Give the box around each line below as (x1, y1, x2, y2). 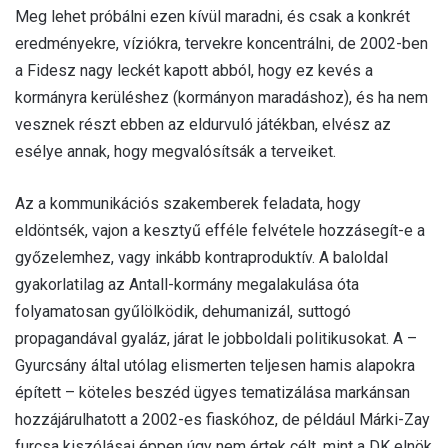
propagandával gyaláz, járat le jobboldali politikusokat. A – (15, 328, 417, 348)
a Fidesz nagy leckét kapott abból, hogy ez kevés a (15, 60, 373, 80)
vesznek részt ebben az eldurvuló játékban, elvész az (15, 114, 391, 134)
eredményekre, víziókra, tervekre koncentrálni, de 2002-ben (15, 33, 428, 53)
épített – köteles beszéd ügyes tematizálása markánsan (15, 382, 410, 402)
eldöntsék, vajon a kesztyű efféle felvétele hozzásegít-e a (15, 220, 425, 240)
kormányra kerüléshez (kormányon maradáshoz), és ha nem (15, 87, 428, 107)
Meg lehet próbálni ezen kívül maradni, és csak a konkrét (15, 6, 410, 26)
